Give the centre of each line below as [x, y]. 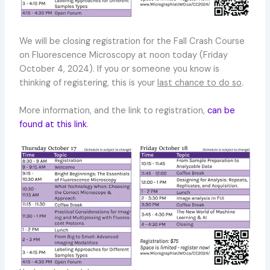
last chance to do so [199, 83]
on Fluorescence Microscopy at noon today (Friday [123, 55]
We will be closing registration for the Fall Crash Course [132, 41]
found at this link [53, 125]
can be [221, 111]
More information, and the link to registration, [113, 111]
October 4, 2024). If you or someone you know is [119, 69]
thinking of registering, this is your [88, 83]
